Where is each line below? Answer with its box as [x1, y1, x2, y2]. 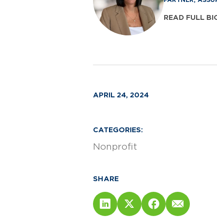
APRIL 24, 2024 [93, 91, 149, 99]
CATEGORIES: [93, 125, 143, 134]
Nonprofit [93, 141, 137, 152]
